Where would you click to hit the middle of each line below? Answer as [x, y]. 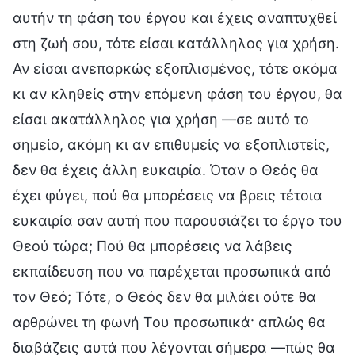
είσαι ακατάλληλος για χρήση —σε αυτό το [161, 119]
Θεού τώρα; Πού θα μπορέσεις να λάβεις [153, 246]
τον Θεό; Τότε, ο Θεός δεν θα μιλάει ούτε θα [164, 296]
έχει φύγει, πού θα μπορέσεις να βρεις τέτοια [168, 195]
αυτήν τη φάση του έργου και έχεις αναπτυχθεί [175, 17]
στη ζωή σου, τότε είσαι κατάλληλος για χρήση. [176, 43]
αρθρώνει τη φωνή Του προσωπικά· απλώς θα [169, 322]
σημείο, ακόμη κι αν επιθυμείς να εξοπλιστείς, [171, 144]
